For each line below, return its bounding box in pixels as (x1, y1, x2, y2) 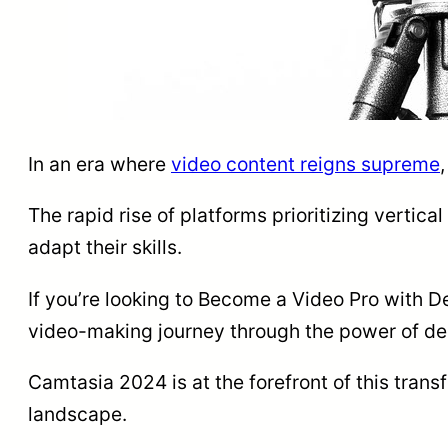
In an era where (28, 152, 171, 177)
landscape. (28, 401, 127, 426)
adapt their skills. (28, 235, 182, 260)
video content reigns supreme (171, 152, 440, 177)
